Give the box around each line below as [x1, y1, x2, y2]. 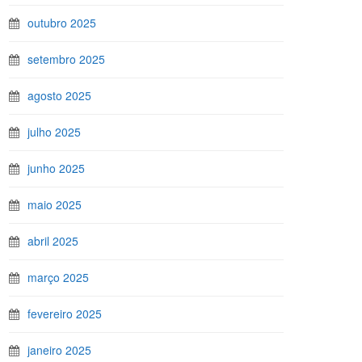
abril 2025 [27, 233, 78, 249]
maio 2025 [27, 196, 82, 213]
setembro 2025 [27, 51, 105, 67]
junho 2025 [27, 160, 85, 176]
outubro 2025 [27, 15, 96, 31]
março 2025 [27, 269, 89, 285]
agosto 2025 [27, 87, 91, 103]
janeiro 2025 [27, 342, 91, 358]
